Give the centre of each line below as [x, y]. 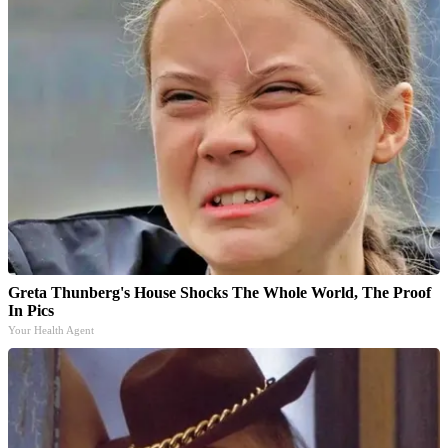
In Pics [31, 310]
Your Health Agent [51, 329]
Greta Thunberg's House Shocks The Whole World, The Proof [219, 292]
